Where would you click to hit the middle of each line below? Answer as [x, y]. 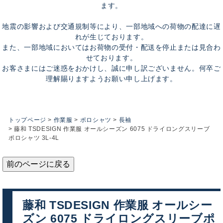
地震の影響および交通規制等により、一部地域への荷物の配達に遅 [111, 26]
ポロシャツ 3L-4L [34, 138]
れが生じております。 [111, 37]
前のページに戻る [38, 164]
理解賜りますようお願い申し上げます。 [111, 79]
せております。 [111, 58]
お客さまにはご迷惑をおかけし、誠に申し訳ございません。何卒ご [111, 68]
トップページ [27, 120]
